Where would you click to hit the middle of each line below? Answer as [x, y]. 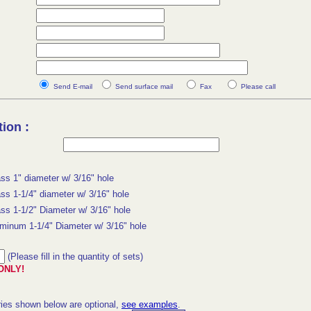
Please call [257, 86]
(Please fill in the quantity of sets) [74, 257]
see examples [150, 304]
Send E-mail [76, 86]
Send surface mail [148, 86]
